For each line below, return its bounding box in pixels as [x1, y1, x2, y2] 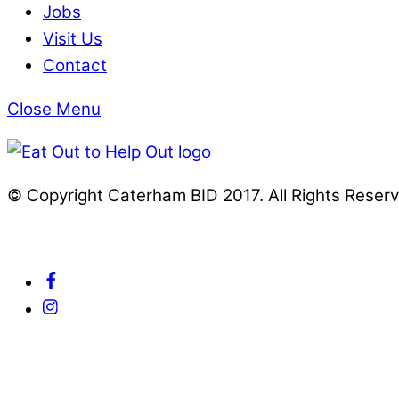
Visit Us [43, 28, 102, 49]
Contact [43, 54, 107, 76]
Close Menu [7, 98, 101, 119]
